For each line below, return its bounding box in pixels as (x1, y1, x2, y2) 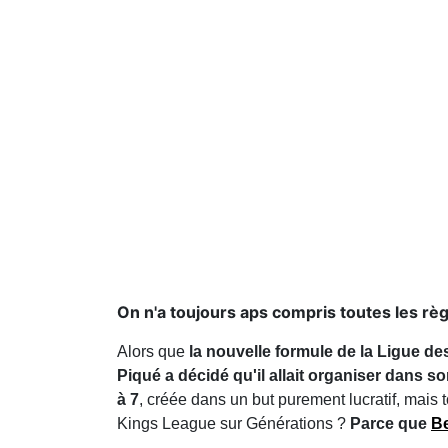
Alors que (117, 343, 189, 361)
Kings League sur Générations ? (117, 415, 350, 433)
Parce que (350, 415, 431, 433)
